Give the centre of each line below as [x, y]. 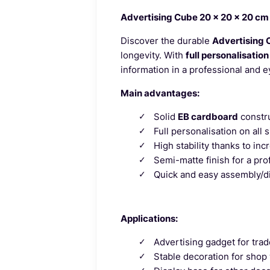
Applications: [149, 218]
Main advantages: [160, 93]
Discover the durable [166, 40]
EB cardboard [208, 116]
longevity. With [153, 55]
